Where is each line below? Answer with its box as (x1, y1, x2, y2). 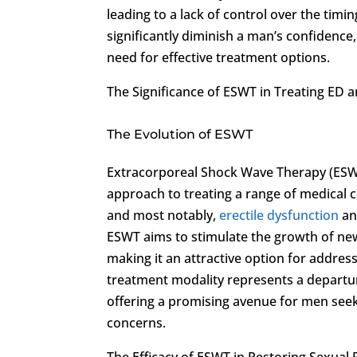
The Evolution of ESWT (107, 126, 253, 142)
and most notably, (107, 206, 220, 224)
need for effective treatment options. (107, 48, 331, 66)
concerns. (107, 313, 167, 331)
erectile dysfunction (219, 206, 339, 224)
